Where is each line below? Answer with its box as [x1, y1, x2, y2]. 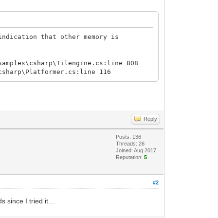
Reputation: [116, 154, 145, 160]
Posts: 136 [116, 133, 142, 140]
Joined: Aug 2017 [116, 147, 157, 153]
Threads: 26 [116, 140, 145, 146]
